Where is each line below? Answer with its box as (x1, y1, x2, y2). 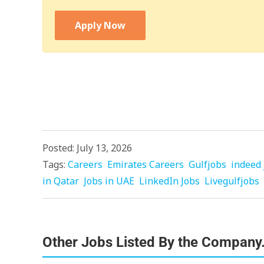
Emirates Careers (107, 158, 184, 171)
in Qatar (42, 174, 79, 187)
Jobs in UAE (84, 174, 134, 187)
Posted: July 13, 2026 (42, 141, 132, 154)
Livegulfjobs (204, 174, 259, 187)
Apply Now (75, 19, 126, 32)
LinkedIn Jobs (139, 174, 200, 187)
